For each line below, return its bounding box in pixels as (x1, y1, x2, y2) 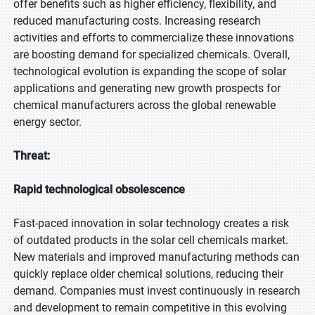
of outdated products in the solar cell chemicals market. (13, 233, 288, 247)
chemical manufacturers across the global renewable (13, 98, 276, 112)
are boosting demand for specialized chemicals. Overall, (13, 48, 290, 61)
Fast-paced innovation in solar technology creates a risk (13, 217, 289, 230)
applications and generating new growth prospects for (13, 82, 281, 95)
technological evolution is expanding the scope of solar (13, 65, 286, 78)
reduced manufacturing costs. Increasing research (13, 14, 261, 27)
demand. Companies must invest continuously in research (13, 284, 300, 297)
